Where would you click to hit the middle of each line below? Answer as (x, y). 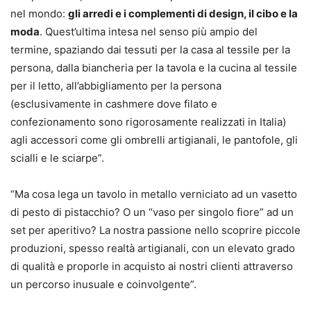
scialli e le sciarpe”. (57, 158)
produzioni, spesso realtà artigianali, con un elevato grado (153, 248)
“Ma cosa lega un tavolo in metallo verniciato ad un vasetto (154, 194)
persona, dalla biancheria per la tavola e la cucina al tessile (154, 67)
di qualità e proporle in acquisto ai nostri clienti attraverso (152, 266)
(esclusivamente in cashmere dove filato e (114, 103)
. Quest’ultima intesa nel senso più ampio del (149, 31)
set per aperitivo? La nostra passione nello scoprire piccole (155, 230)
